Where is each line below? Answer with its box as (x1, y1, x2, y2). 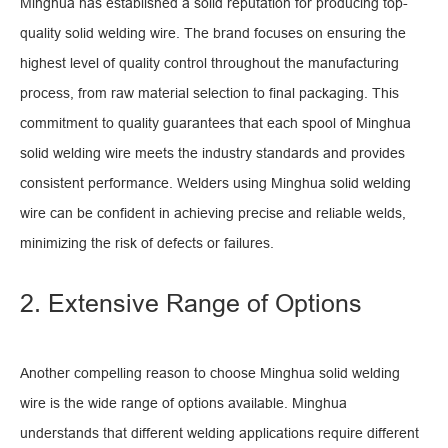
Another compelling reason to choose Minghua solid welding (20, 365, 400, 381)
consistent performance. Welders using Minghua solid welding (20, 175, 411, 191)
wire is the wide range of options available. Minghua (20, 395, 347, 411)
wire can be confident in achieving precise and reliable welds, (20, 205, 406, 221)
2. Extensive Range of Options (20, 289, 362, 317)
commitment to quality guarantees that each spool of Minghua (20, 115, 411, 131)
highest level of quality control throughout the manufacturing (20, 55, 399, 71)
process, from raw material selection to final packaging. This (20, 85, 399, 101)
